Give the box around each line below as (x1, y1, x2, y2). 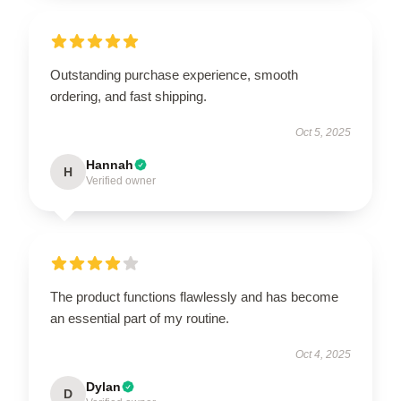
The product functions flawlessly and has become (50, 288, 338, 304)
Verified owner (86, 174, 156, 187)
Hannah (86, 157, 133, 172)
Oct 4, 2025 (295, 347, 351, 361)
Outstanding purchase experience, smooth (50, 66, 298, 82)
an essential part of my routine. (50, 310, 229, 326)
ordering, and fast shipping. (50, 88, 207, 104)
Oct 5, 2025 (295, 125, 351, 139)
